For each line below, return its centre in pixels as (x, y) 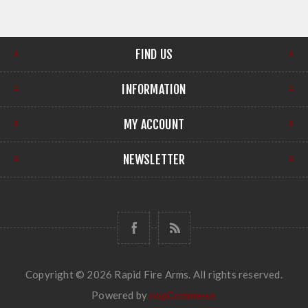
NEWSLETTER (154, 159)
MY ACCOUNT (154, 124)
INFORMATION (154, 89)
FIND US (154, 54)
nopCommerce (183, 295)
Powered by (121, 295)
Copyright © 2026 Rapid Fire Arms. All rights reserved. (154, 274)
